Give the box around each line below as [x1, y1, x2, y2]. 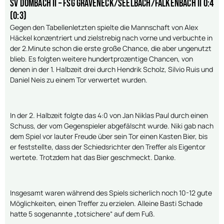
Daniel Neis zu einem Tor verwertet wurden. [10, 75, 147, 85]
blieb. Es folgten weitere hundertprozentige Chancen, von [10, 54, 193, 64]
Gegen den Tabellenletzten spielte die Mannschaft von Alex [10, 22, 198, 32]
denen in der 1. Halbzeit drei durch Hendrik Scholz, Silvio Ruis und [10, 64, 213, 74]
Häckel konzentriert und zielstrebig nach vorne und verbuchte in [10, 33, 212, 43]
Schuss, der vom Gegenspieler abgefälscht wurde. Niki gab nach [10, 121, 213, 131]
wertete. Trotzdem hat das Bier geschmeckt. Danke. [10, 152, 176, 162]
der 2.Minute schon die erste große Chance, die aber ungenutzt [10, 43, 211, 53]
